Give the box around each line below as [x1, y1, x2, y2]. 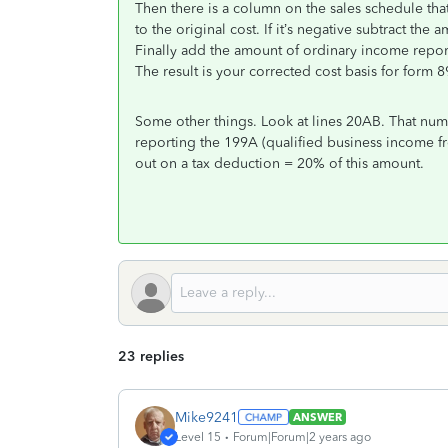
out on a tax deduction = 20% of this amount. [135, 155, 424, 172]
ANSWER [292, 410, 342, 424]
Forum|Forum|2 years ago [233, 429, 371, 444]
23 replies [118, 348, 184, 365]
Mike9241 [175, 408, 238, 426]
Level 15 [175, 429, 221, 444]
